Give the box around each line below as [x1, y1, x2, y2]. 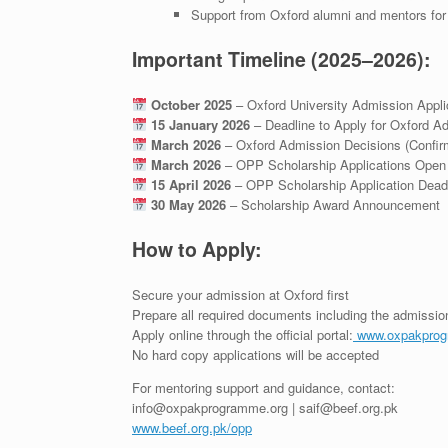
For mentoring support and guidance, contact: [132, 377, 395, 397]
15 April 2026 [150, 174, 231, 194]
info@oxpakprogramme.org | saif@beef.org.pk [132, 397, 398, 417]
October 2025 [150, 94, 232, 114]
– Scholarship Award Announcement [225, 194, 440, 214]
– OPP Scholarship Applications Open [220, 154, 446, 174]
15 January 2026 [150, 114, 250, 134]
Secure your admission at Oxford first [132, 284, 349, 304]
